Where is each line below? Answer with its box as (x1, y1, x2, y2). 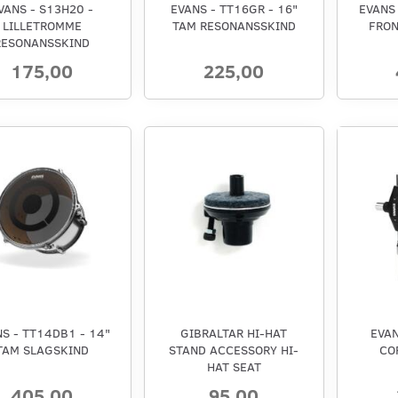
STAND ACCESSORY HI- (169, 341, 299, 359)
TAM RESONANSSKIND (171, 16, 296, 34)
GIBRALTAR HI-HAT (180, 324, 288, 342)
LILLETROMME (2, 16, 82, 34)
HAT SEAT (206, 358, 261, 376)
